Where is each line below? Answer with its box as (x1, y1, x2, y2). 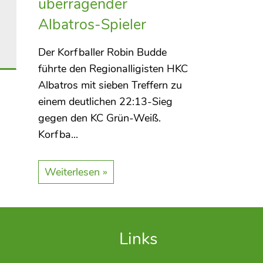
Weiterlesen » (44, 165, 107, 179)
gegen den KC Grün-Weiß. (38, 111, 161, 125)
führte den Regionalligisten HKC (38, 62, 188, 76)
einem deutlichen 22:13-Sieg (38, 95, 173, 109)
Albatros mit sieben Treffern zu (38, 78, 182, 92)
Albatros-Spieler (38, 15, 146, 35)
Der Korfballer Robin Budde (38, 45, 167, 59)
